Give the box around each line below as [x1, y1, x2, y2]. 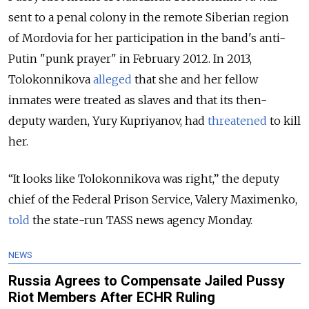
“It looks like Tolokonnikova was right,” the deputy [8, 172, 279, 186]
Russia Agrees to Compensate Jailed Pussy [8, 272, 285, 289]
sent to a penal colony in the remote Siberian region [8, 10, 289, 24]
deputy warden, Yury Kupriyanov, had [8, 114, 208, 128]
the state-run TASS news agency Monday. [30, 213, 252, 227]
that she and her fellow [132, 72, 258, 86]
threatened [208, 114, 267, 128]
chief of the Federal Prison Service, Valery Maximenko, [8, 192, 297, 206]
